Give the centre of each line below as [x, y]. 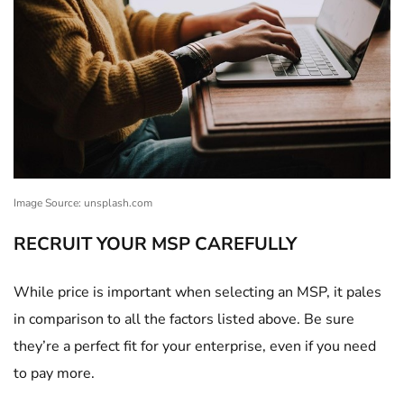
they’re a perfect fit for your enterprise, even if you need [195, 346]
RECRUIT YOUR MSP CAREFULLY [157, 244]
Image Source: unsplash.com [83, 203]
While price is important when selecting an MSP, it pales [197, 292]
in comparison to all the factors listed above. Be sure [184, 319]
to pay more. [56, 373]
